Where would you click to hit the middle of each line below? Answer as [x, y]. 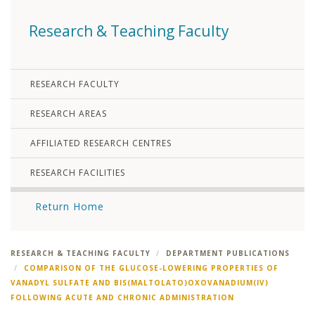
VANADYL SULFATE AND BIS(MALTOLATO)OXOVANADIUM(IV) [140, 283]
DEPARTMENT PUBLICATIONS [228, 253]
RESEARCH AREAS [69, 114]
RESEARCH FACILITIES [78, 173]
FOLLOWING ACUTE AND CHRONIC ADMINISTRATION [122, 298]
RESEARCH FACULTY [75, 84]
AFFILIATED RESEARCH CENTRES [101, 143]
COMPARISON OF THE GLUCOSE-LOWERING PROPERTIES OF [151, 268]
